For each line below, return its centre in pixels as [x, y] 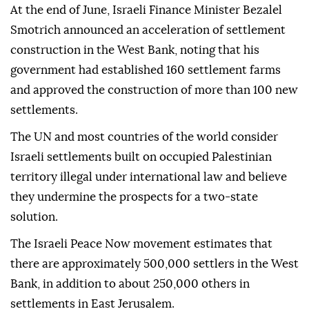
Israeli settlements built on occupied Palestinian [141, 157]
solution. [34, 217]
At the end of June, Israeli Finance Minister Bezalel [146, 10]
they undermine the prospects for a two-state [134, 197]
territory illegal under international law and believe [149, 177]
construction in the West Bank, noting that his [135, 50]
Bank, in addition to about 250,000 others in [130, 284]
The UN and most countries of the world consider [144, 137]
